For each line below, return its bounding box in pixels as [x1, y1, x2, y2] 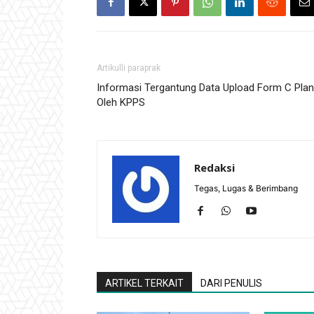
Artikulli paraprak [97, 63, 161, 73]
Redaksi [194, 161, 235, 175]
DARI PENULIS [200, 278, 262, 289]
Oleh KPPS [97, 96, 145, 109]
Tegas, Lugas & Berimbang [194, 183, 298, 193]
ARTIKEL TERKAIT [105, 278, 184, 289]
